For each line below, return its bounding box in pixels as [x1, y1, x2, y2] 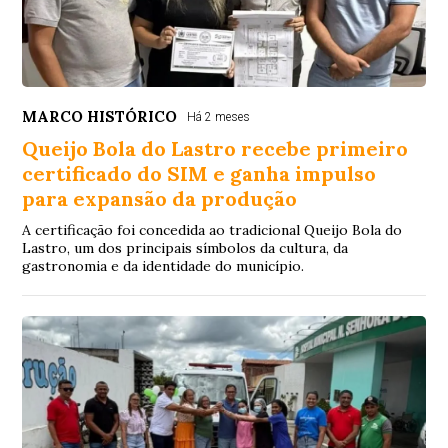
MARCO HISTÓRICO [22, 106, 178, 126]
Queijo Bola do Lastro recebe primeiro [22, 135, 409, 161]
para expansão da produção [22, 185, 298, 211]
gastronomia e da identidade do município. [22, 256, 305, 275]
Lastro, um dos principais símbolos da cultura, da [22, 238, 349, 257]
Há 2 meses [187, 109, 251, 124]
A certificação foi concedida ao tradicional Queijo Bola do [22, 220, 403, 239]
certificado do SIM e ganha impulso [22, 160, 377, 186]
